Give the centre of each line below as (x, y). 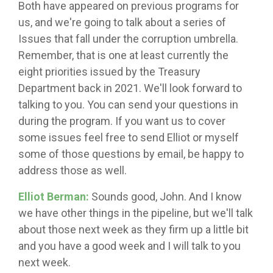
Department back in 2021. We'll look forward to (130, 88)
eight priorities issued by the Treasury (109, 72)
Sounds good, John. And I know (165, 197)
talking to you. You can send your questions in (128, 105)
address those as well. (73, 171)
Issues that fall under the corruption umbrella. (128, 39)
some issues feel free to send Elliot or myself (129, 138)
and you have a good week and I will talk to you (129, 246)
